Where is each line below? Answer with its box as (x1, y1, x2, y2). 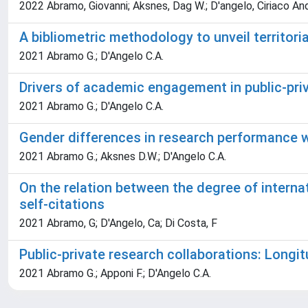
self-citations (19, 196, 104, 212)
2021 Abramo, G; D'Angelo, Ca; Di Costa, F (19, 217, 217, 230)
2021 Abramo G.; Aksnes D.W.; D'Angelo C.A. (19, 150, 226, 163)
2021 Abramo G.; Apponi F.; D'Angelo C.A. (19, 267, 211, 280)
